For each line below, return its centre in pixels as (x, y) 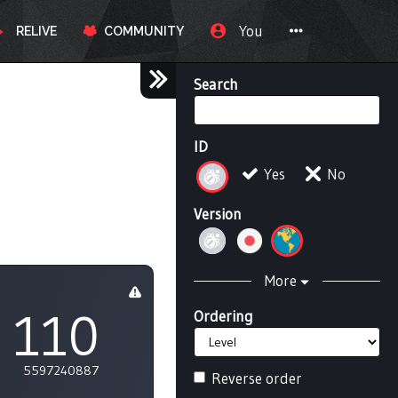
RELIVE (34, 31)
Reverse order (257, 378)
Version (218, 213)
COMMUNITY (141, 31)
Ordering (223, 315)
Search (216, 84)
